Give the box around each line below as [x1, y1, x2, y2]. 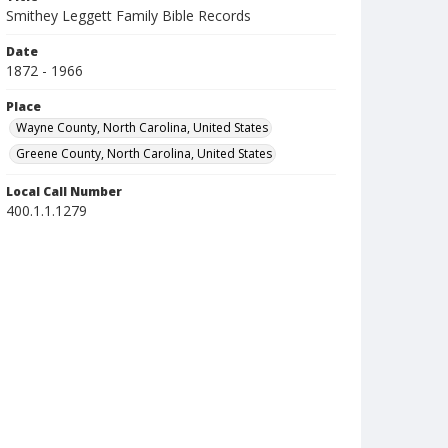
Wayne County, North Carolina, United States [16, 119, 268, 136]
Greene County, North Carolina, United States [16, 145, 272, 162]
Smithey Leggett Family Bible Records [6, 6, 251, 25]
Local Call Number [6, 183, 122, 200]
